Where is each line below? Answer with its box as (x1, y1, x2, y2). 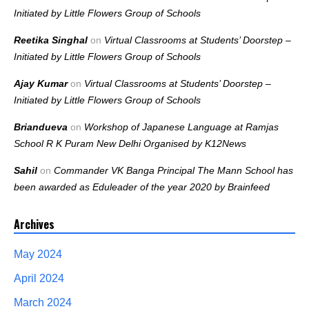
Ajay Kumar (14, 78, 68, 90)
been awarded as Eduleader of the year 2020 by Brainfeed (14, 181, 270, 193)
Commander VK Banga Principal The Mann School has (54, 165, 293, 177)
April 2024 (14, 272, 64, 285)
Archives (14, 216, 54, 233)
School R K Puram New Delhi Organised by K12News (14, 138, 246, 150)
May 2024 (14, 248, 62, 261)
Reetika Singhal (14, 34, 88, 46)
